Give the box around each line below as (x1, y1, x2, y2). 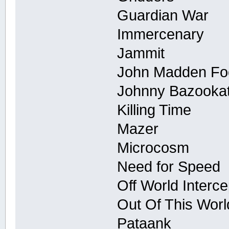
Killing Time (117, 101, 192, 118)
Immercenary (117, 26, 204, 42)
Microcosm (117, 139, 190, 156)
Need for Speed (117, 158, 221, 175)
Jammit (117, 44, 165, 61)
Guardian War (117, 7, 209, 24)
